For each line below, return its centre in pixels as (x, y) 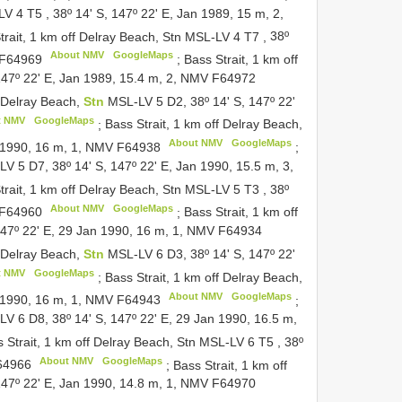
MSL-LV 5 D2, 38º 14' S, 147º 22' (201, 101)
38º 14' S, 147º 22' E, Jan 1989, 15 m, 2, (168, 13)
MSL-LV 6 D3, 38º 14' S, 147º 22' (201, 253)
